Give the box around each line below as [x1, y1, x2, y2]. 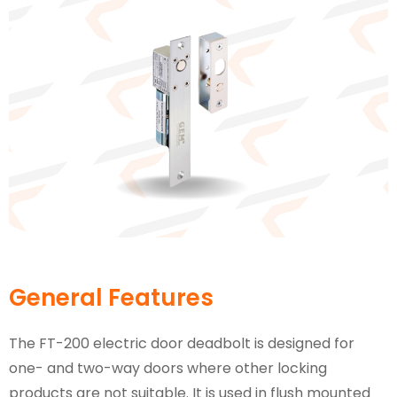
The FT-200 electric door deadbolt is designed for [9, 333, 354, 354]
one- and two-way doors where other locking [9, 358, 327, 379]
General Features [9, 282, 214, 315]
